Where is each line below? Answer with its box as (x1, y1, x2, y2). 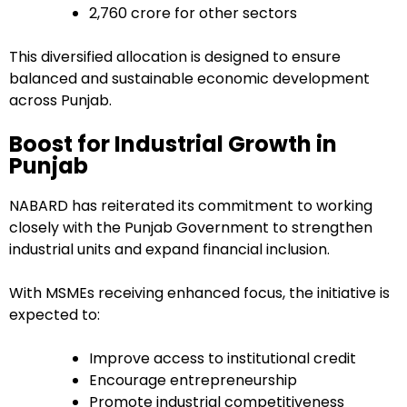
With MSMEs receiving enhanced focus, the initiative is (9, 283, 390, 304)
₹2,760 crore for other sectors (89, 3, 297, 25)
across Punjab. (9, 90, 112, 112)
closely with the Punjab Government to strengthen (9, 217, 372, 239)
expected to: (9, 304, 100, 326)
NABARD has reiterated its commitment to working (9, 195, 372, 217)
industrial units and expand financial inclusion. (9, 239, 330, 261)
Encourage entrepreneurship (89, 370, 297, 392)
